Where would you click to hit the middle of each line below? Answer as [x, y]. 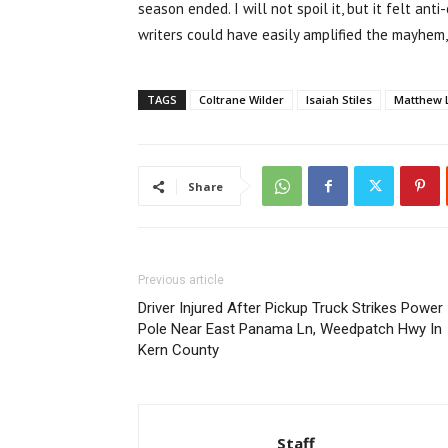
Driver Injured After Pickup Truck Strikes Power [290, 308]
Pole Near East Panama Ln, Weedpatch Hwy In [290, 329]
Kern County [178, 350]
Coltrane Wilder [241, 99]
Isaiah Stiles [339, 99]
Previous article [181, 280]
